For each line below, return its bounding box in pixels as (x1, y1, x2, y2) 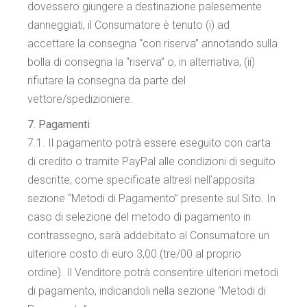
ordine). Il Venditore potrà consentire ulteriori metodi (27, 266, 279, 279)
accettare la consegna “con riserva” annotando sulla (27, 37, 278, 50)
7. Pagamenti (27, 118, 90, 131)
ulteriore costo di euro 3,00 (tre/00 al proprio (27, 247, 242, 260)
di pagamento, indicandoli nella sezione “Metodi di (27, 284, 267, 297)
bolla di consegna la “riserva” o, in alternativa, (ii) (27, 56, 256, 69)
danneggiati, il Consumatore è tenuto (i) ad (27, 19, 230, 32)
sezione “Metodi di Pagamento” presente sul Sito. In (27, 192, 276, 205)
